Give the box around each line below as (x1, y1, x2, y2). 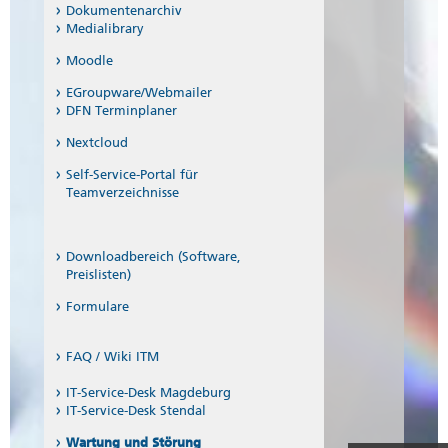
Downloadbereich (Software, (66, 249, 241, 265)
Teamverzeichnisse (66, 185, 179, 201)
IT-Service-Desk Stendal (66, 403, 206, 419)
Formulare (66, 299, 129, 315)
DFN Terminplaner (66, 103, 177, 119)
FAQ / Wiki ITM (66, 349, 159, 365)
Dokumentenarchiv (66, 3, 182, 19)
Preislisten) (66, 267, 131, 283)
